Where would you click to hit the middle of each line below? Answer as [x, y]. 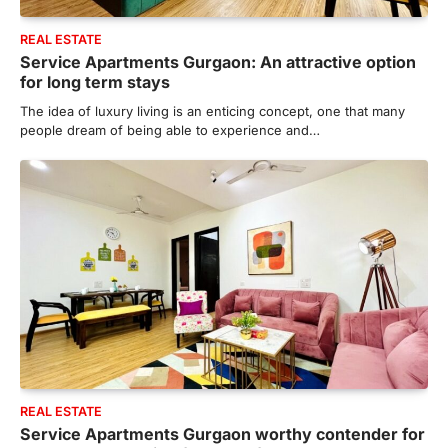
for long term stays [95, 81]
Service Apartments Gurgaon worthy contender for [222, 433]
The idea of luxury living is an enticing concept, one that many [212, 110]
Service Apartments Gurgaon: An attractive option [218, 61]
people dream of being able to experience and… [170, 129]
